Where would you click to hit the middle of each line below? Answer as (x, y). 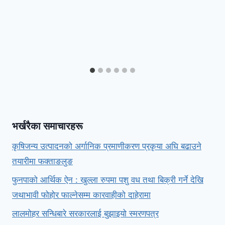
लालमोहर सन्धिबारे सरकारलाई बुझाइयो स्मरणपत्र (85, 214)
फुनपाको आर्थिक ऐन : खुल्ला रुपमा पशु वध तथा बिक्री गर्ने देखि (108, 180)
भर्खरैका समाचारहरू (49, 126)
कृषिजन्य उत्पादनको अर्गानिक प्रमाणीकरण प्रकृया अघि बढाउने (107, 146)
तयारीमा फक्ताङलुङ (42, 161)
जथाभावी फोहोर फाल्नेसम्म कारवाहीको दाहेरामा (81, 195)
